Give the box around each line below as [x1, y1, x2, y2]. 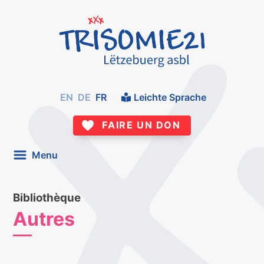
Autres [13, 207, 75, 230]
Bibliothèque [13, 190, 81, 204]
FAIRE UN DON [102, 119, 181, 131]
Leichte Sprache [133, 91, 206, 103]
